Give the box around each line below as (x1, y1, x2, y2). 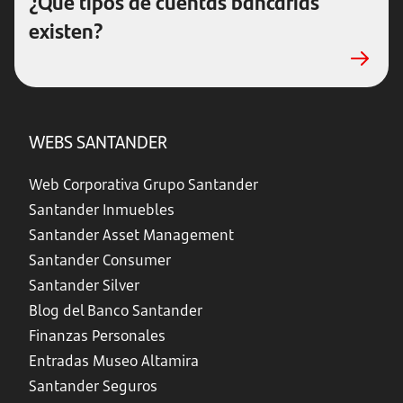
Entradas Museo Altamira (29, 351, 199, 371)
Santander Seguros (29, 376, 157, 396)
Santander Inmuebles (29, 200, 175, 219)
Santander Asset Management (29, 225, 234, 245)
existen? (29, 14, 103, 45)
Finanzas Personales (29, 326, 166, 345)
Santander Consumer (29, 250, 171, 270)
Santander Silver (29, 275, 139, 295)
